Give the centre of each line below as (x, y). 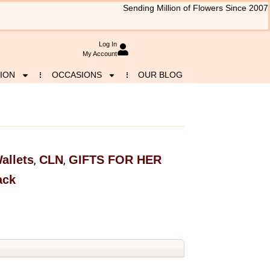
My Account (99, 54)
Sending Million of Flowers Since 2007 (196, 8)
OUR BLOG (161, 75)
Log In (108, 44)
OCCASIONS (77, 75)
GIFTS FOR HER (115, 160)
